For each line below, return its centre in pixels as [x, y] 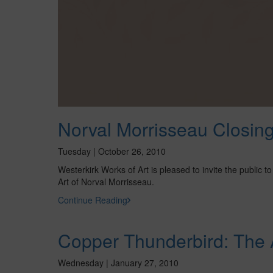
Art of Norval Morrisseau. [106, 182]
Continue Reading [92, 200]
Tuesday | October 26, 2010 [112, 151]
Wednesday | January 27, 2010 [118, 263]
